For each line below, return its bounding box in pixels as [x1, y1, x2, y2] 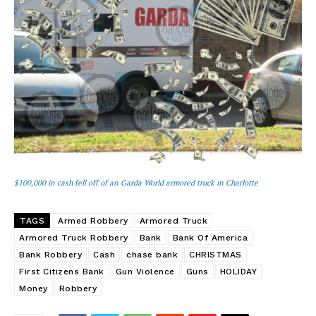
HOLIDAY [219, 266, 257, 276]
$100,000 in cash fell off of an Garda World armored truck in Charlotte [14, 177, 258, 188]
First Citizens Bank [19, 266, 104, 276]
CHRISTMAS [189, 249, 242, 260]
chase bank [126, 249, 178, 260]
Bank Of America [172, 232, 248, 243]
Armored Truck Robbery [19, 232, 128, 243]
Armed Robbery [58, 215, 128, 226]
